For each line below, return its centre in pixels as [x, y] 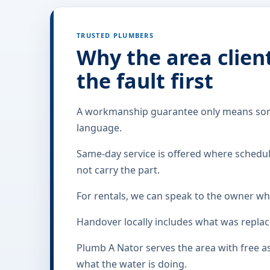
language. [99, 128]
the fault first [145, 81]
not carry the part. [118, 170]
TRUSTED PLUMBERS [115, 35]
